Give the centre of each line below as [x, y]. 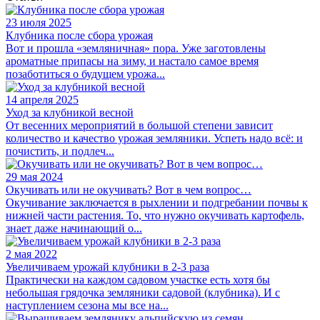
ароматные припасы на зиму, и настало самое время [132, 61]
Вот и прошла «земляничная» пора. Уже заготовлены [136, 49]
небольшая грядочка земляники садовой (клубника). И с [143, 293]
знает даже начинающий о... [74, 229]
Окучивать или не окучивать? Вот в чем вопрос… [129, 190]
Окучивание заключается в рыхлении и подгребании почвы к [157, 203]
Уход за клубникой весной [70, 113]
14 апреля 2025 [42, 100]
